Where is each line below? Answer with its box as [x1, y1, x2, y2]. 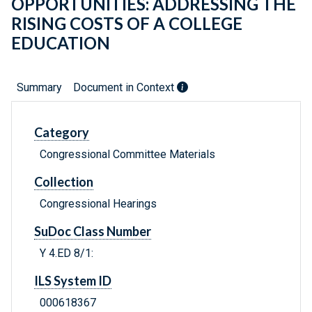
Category [34, 125, 89, 141]
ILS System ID [34, 273, 111, 289]
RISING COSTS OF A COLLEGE [11, 13, 242, 34]
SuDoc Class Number [34, 224, 151, 240]
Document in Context [73, 81, 177, 95]
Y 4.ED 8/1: [40, 247, 93, 260]
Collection [34, 174, 93, 190]
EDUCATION [11, 33, 110, 54]
